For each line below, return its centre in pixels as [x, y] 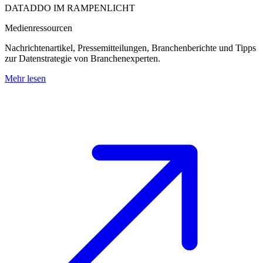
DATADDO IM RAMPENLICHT [70, 8]
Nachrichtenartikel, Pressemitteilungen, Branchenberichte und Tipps [130, 48]
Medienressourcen [38, 28]
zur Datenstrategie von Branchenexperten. [82, 58]
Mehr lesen [25, 78]
